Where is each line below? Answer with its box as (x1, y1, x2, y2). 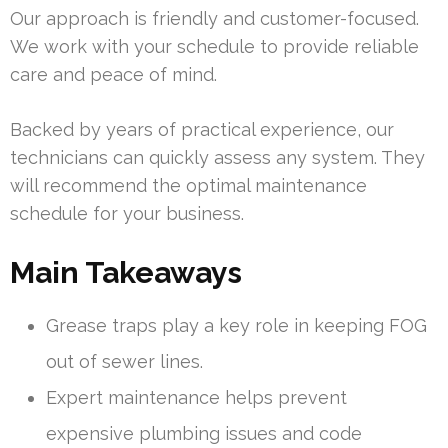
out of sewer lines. (46, 351, 203, 373)
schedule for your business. (10, 203, 244, 225)
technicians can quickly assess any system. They (10, 147, 425, 169)
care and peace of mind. (10, 64, 217, 86)
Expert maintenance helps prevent (46, 387, 347, 409)
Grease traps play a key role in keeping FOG (46, 315, 427, 337)
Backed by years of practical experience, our (10, 119, 394, 141)
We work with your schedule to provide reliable (10, 36, 419, 58)
